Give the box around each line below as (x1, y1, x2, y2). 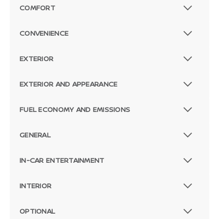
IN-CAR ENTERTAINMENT (20, 155, 105, 165)
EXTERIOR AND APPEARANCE (20, 79, 118, 89)
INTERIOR (20, 181, 52, 191)
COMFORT (20, 3, 55, 13)
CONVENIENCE (20, 28, 69, 38)
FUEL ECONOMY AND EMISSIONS (20, 105, 131, 114)
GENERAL (20, 130, 50, 140)
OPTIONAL (20, 206, 55, 216)
